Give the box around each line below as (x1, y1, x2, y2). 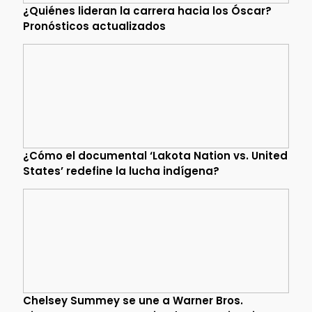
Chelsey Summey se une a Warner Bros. (22, 292, 243, 308)
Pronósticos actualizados (22, 18, 166, 33)
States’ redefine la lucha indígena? (22, 163, 219, 178)
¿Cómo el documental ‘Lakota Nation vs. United (22, 148, 288, 163)
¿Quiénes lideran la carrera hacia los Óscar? (22, 3, 272, 18)
